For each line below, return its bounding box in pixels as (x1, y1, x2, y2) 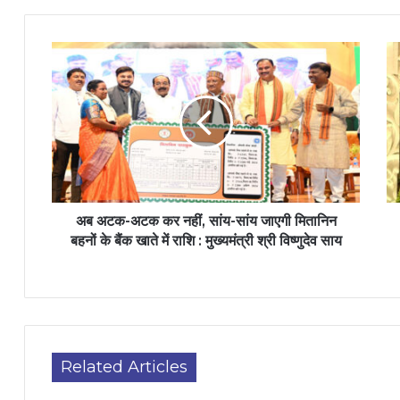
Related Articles (61, 357, 187, 377)
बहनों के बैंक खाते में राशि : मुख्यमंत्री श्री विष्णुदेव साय (70, 232, 342, 249)
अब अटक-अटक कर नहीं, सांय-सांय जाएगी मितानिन (75, 212, 337, 229)
